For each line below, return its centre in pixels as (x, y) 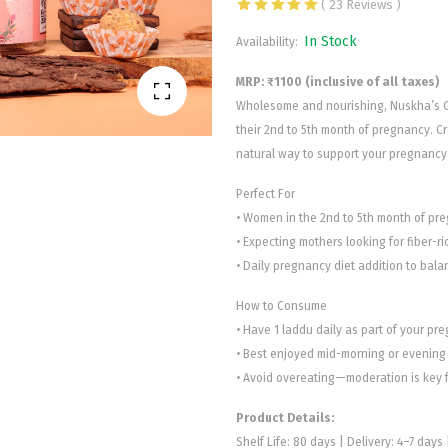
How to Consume (281, 306)
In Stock (330, 42)
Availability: (268, 42)
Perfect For (265, 194)
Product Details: (285, 418)
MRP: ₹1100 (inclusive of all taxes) (337, 82)
